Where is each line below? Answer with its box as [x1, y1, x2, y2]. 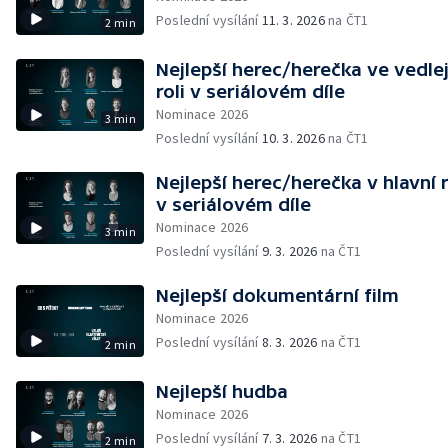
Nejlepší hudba [156, 381, 288, 402]
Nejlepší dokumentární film [156, 285, 399, 306]
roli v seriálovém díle [156, 81, 345, 102]
